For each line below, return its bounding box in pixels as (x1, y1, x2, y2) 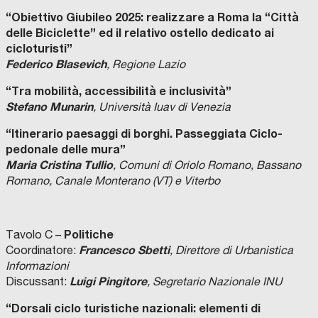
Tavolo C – (6, 228, 64, 241)
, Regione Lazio (106, 57, 188, 71)
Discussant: (6, 275, 70, 288)
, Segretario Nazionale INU (147, 275, 283, 288)
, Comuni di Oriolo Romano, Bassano (113, 158, 301, 172)
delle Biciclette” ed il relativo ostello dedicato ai (6, 26, 274, 40)
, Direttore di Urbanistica (170, 243, 293, 257)
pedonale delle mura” (6, 142, 126, 156)
